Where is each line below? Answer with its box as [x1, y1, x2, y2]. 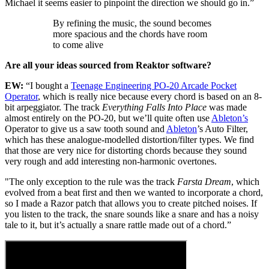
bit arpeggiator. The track [5, 102, 102, 113]
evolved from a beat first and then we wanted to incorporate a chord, [5, 187, 263, 198]
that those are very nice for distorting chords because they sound [5, 145, 247, 156]
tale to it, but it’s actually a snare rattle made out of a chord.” [5, 220, 231, 231]
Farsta [177, 177, 202, 187]
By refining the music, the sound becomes [53, 18, 211, 29]
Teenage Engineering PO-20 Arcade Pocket [71, 80, 237, 91]
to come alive [53, 40, 103, 50]
